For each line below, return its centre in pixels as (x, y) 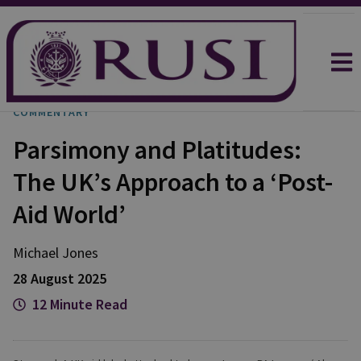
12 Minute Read (80, 304)
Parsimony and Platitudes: (157, 150)
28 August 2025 (60, 278)
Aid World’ (69, 214)
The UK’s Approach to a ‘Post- (173, 182)
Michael (36, 253)
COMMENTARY (51, 112)
